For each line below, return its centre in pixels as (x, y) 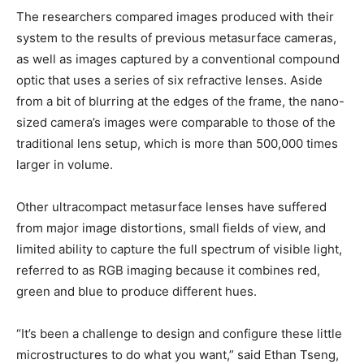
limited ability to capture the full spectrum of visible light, (179, 249)
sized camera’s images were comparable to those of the (176, 123)
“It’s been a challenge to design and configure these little (179, 334)
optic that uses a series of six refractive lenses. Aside (169, 80)
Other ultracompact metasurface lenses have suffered (171, 207)
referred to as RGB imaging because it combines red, (168, 271)
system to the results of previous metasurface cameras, (176, 38)
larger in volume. (65, 165)
